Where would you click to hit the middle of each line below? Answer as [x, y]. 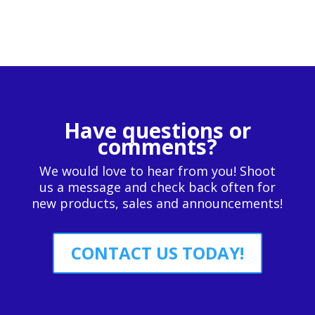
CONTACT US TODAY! [157, 252]
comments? [157, 146]
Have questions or [157, 130]
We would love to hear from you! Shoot [157, 171]
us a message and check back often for [157, 187]
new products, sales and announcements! [157, 203]
